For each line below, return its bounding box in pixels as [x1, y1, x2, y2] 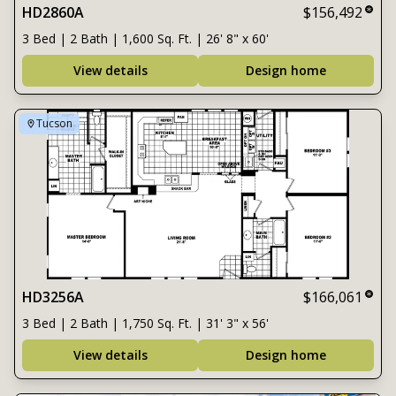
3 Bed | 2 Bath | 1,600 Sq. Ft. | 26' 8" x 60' [22, 30, 269, 47]
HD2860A [22, 3, 84, 22]
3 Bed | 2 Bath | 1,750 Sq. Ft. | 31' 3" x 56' [22, 315, 269, 331]
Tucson [36, 116, 72, 131]
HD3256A [22, 287, 84, 307]
